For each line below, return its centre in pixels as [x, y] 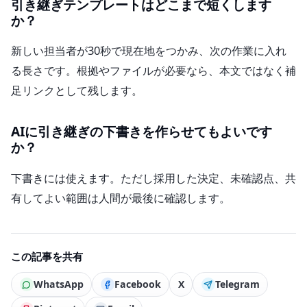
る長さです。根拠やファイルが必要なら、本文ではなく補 [153, 71]
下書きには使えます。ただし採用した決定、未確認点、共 [153, 177]
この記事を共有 [47, 256]
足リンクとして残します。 [77, 90]
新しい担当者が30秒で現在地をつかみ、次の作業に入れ [149, 51]
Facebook [137, 284]
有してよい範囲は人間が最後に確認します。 [121, 197]
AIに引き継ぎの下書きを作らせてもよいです [142, 132]
